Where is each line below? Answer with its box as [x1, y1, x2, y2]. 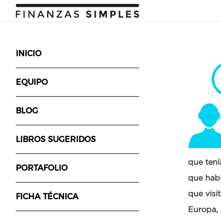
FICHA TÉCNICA [16, 192, 78, 201]
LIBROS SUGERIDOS [16, 135, 96, 144]
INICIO [16, 49, 41, 58]
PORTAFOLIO [16, 163, 68, 173]
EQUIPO [16, 77, 48, 87]
